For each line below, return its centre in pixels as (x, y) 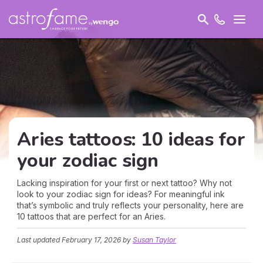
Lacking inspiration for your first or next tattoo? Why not (124, 183)
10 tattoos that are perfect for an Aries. (91, 216)
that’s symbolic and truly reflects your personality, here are (130, 205)
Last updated (39, 240)
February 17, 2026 (91, 240)
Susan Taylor (154, 240)
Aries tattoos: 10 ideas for (131, 139)
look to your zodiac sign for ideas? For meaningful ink (121, 194)
